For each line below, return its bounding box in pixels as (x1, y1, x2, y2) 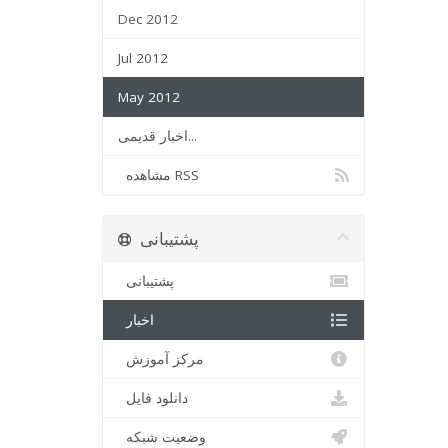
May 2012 (118, 88, 180, 106)
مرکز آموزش (126, 350, 204, 368)
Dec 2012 (118, 10, 178, 28)
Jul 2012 (118, 49, 168, 67)
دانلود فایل (126, 389, 188, 407)
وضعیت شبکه (126, 428, 206, 446)
